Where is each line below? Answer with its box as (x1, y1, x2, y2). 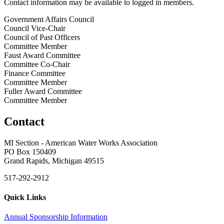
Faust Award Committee (4, 50, 80, 59)
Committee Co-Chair (4, 59, 70, 68)
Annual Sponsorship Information (4, 212, 107, 221)
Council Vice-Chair (4, 23, 65, 32)
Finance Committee (4, 68, 65, 77)
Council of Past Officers (4, 32, 80, 41)
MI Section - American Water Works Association (4, 138, 157, 147)
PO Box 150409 (4, 147, 56, 156)
